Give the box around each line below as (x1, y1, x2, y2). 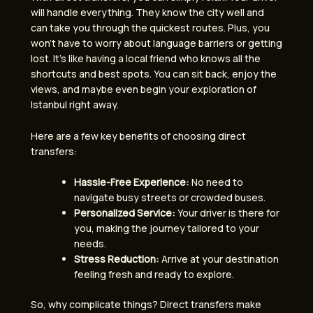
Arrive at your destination (159, 252, 279, 266)
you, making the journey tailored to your (74, 221, 259, 235)
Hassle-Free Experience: (74, 175, 189, 189)
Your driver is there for (175, 206, 279, 220)
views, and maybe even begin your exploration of (31, 82, 256, 96)
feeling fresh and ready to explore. (74, 268, 234, 282)
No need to (189, 175, 243, 189)
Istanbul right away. (31, 98, 119, 112)
